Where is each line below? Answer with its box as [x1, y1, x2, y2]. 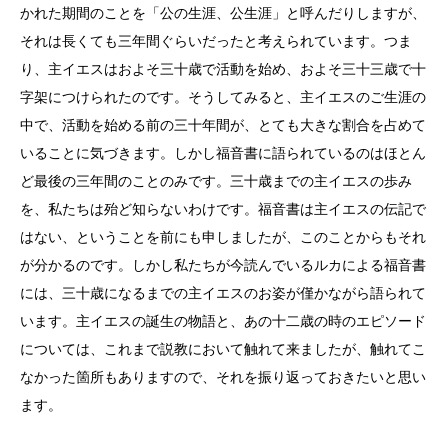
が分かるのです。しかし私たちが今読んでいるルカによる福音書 [20, 257, 426, 273]
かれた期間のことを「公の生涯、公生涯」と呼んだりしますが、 [20, 5, 426, 21]
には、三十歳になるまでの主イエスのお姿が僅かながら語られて [20, 285, 426, 301]
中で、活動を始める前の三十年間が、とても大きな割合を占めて [20, 117, 426, 133]
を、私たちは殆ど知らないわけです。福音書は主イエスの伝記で [20, 201, 426, 217]
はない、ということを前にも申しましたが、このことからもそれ [20, 229, 426, 245]
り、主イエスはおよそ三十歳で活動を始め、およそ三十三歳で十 [20, 61, 426, 77]
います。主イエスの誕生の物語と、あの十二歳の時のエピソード [20, 313, 426, 329]
